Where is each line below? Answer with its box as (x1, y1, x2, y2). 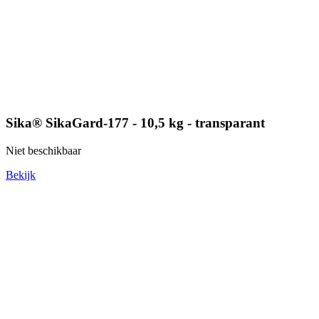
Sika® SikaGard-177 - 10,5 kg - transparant (6, 115, 265, 131)
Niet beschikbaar (6, 145, 81, 157)
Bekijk (6, 169, 36, 182)
